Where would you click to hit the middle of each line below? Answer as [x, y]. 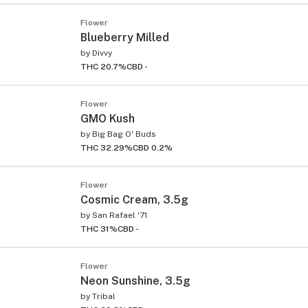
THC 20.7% [103, 66]
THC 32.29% [107, 147]
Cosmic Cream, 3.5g [134, 199]
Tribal [104, 296]
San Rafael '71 [120, 215]
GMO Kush [108, 118]
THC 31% [99, 229]
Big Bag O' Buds [124, 134]
